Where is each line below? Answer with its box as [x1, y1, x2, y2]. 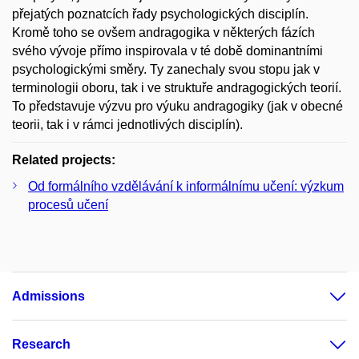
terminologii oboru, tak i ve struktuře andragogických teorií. [12, 81, 341, 95]
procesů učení [28, 198, 108, 212]
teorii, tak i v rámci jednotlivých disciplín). [12, 118, 243, 131]
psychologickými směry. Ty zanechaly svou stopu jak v [12, 63, 320, 76]
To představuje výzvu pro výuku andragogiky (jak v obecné [12, 99, 343, 113]
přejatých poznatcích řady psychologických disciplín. [12, 7, 309, 21]
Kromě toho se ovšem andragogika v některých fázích [12, 26, 315, 39]
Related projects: [12, 153, 115, 167]
